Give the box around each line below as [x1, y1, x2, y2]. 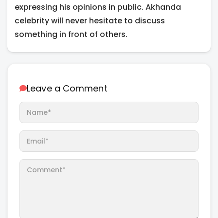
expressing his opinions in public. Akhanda [15, 1, 181, 13]
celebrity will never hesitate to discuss [15, 15, 165, 26]
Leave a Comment [27, 82, 108, 94]
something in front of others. [15, 28, 127, 40]
